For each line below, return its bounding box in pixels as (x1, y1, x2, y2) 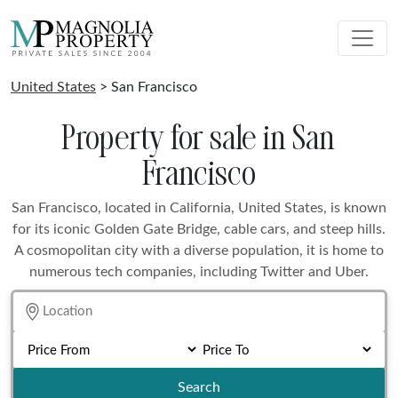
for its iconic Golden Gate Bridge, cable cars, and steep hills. (12, 222, 386, 236)
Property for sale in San (61, 115, 337, 158)
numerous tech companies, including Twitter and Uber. (29, 265, 369, 279)
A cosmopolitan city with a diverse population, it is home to (14, 243, 384, 258)
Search (178, 380, 220, 394)
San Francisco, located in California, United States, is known (12, 201, 386, 215)
